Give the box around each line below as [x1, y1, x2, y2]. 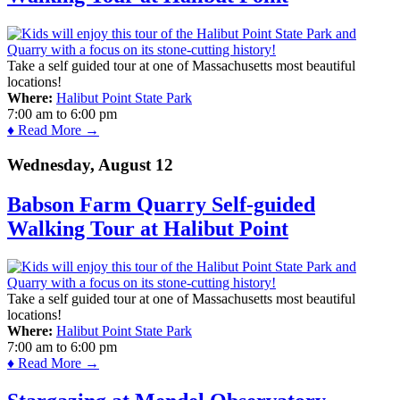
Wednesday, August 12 [7, 155, 173, 175]
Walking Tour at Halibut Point [7, 217, 288, 240]
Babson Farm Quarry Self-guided [7, 193, 315, 216]
